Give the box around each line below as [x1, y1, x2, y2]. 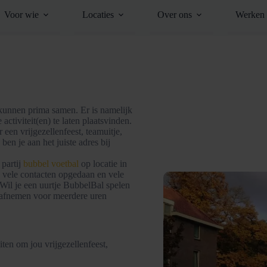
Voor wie [4, 10, 39, 20]
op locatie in [79, 158, 127, 169]
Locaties [82, 10, 114, 20]
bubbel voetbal [23, 158, 79, 169]
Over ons [157, 10, 192, 20]
